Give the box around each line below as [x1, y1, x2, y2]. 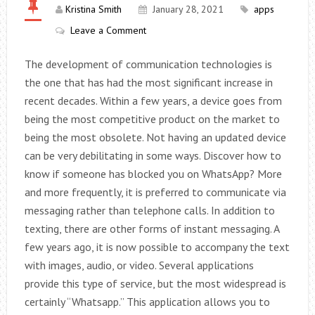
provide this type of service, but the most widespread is [24, 276, 286, 290]
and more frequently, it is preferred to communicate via [24, 185, 286, 199]
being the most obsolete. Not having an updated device [24, 130, 286, 144]
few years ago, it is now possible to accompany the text [24, 240, 290, 254]
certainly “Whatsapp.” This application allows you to [24, 295, 270, 309]
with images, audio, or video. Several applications [24, 258, 254, 272]
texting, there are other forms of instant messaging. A [24, 221, 279, 236]
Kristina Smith [65, 3, 122, 15]
